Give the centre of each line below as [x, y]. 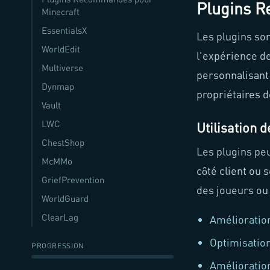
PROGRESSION [58, 246]
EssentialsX [64, 30]
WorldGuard [65, 199]
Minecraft [61, 12]
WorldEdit [61, 49]
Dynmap [58, 86]
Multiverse [62, 68]
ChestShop [63, 143]
